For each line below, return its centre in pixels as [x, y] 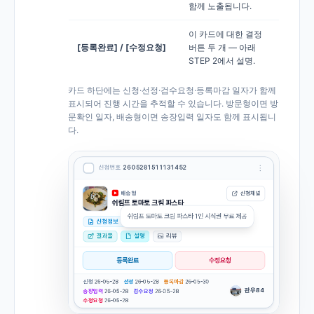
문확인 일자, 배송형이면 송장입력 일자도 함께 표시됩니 [172, 116]
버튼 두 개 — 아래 [222, 47]
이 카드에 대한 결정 [225, 34]
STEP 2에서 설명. [222, 60]
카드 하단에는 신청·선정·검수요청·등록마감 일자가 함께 [172, 90]
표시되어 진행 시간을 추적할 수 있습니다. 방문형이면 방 [173, 103]
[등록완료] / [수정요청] [122, 47]
